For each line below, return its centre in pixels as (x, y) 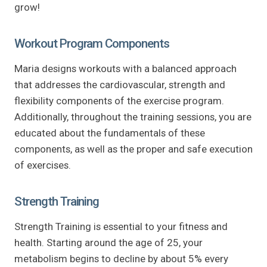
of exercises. (43, 165)
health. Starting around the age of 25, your (108, 242)
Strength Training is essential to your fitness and (121, 226)
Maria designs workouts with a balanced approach (125, 68)
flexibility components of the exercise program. (119, 100)
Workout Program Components (92, 43)
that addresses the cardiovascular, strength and (120, 84)
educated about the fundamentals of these (110, 133)
